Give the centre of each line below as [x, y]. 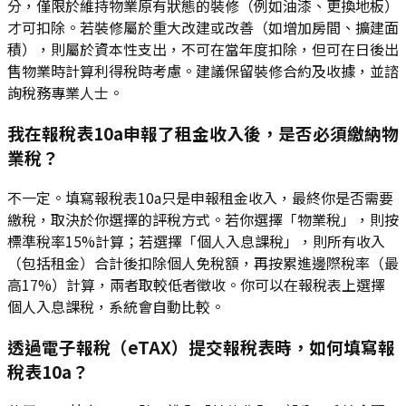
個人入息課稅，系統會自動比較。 [116, 306]
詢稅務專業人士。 [65, 93]
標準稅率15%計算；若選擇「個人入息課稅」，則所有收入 [196, 241]
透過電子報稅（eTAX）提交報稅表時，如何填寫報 [201, 346]
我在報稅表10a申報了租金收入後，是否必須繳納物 [203, 133]
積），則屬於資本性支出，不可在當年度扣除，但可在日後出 [203, 49]
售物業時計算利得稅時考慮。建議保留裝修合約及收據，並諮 [203, 71]
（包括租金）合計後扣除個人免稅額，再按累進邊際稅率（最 [203, 262]
